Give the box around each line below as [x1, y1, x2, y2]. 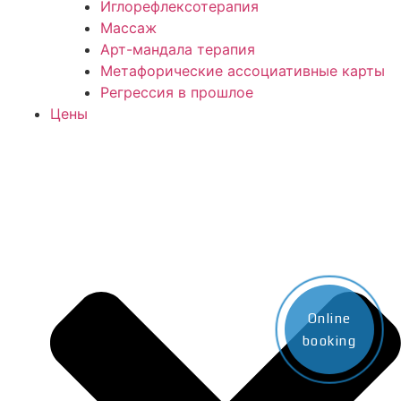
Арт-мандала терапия [100, 40, 255, 59]
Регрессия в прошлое [100, 83, 253, 102]
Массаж [100, 19, 157, 38]
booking [302, 333, 357, 348]
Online [307, 311, 352, 326]
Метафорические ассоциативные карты [100, 62, 385, 81]
